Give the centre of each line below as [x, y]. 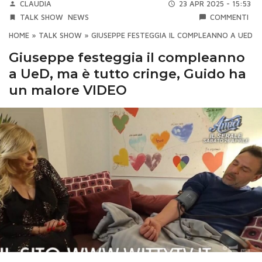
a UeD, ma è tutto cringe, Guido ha [127, 74]
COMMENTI [229, 17]
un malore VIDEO [68, 90]
